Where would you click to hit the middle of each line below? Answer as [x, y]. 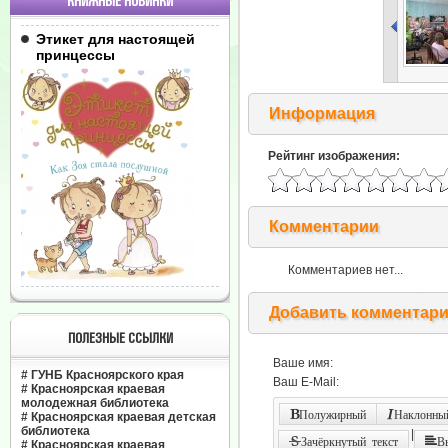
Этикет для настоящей [115, 39]
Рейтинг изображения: [334, 156]
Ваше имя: [303, 363]
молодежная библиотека [95, 403]
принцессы [75, 55]
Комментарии [324, 226]
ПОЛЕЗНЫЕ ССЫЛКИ [120, 338]
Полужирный [332, 414]
